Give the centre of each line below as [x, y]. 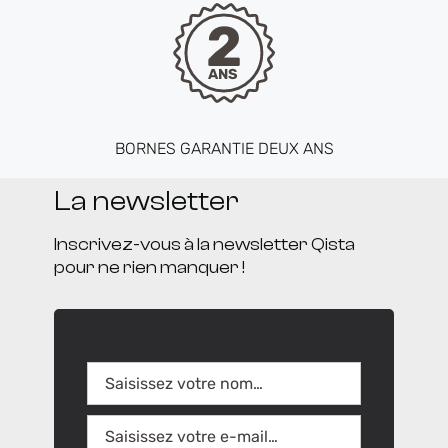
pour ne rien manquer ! [149, 267]
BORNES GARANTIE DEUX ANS [224, 149]
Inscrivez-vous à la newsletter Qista [204, 244]
